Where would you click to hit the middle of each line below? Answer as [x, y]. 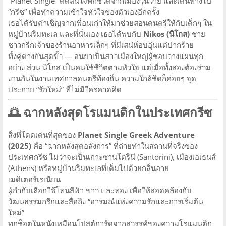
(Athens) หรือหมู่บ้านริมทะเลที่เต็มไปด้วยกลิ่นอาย [89, 168]
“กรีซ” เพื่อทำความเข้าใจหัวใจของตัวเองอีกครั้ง [84, 12]
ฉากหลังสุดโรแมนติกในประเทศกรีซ [118, 112]
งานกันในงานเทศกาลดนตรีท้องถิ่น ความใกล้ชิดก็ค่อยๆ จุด [102, 78]
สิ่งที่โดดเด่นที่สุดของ [43, 135]
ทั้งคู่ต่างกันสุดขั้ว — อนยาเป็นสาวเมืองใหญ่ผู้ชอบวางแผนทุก [106, 56]
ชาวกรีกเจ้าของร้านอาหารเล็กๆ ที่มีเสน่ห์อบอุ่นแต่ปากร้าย [101, 45]
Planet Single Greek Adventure [136, 135]
